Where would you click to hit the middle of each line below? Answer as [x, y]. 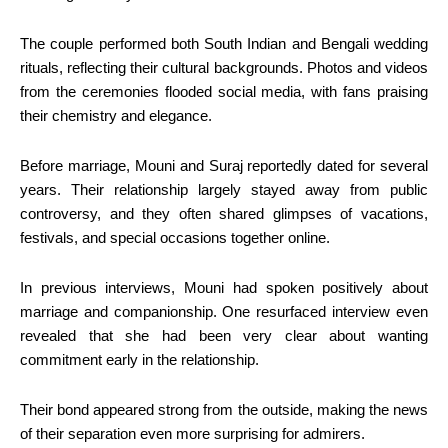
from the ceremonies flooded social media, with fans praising [224, 91]
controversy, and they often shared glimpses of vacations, [224, 213]
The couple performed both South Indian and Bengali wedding [224, 43]
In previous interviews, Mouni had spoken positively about [224, 287]
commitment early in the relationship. [139, 359]
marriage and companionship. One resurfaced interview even [224, 311]
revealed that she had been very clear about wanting [224, 335]
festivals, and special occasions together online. [175, 237]
